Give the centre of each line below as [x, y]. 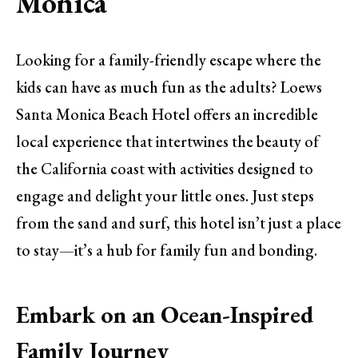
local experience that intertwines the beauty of [167, 142]
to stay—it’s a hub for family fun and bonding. [167, 251]
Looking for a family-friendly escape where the [169, 60]
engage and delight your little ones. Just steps [165, 196]
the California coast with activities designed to [165, 169]
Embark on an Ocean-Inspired [165, 314]
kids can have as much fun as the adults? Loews [169, 88]
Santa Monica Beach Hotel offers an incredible [167, 115]
